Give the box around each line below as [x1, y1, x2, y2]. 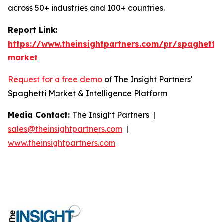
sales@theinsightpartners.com [8, 124, 122, 134]
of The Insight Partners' [102, 74, 192, 85]
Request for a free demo [8, 74, 102, 85]
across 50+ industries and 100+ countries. [8, 3, 165, 13]
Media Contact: [8, 110, 72, 120]
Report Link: [8, 25, 57, 35]
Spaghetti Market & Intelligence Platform [8, 88, 167, 99]
